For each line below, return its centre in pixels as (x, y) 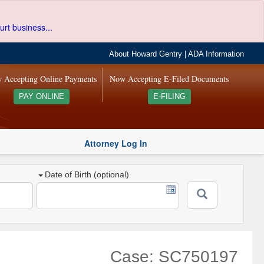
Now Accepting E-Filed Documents (169, 79)
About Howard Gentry (146, 54)
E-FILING (169, 97)
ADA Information (216, 54)
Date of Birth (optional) (87, 175)
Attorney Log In (116, 143)
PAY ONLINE (41, 97)
